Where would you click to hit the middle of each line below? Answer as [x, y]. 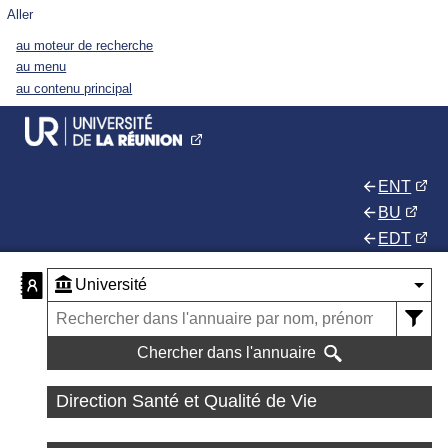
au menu [41, 67]
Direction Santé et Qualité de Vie [186, 401]
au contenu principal [74, 88]
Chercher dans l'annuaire [227, 353]
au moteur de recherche [85, 45]
